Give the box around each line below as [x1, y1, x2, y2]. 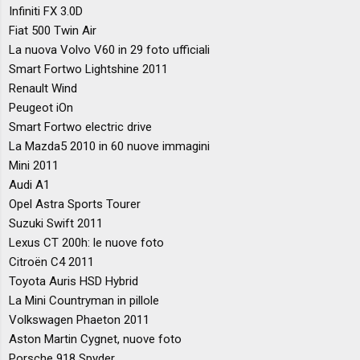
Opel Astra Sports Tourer [9, 196, 141, 211]
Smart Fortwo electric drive [9, 119, 153, 134]
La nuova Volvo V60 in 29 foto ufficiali [9, 42, 211, 57]
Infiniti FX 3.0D [9, 3, 84, 18]
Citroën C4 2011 [9, 254, 95, 269]
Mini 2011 [9, 157, 59, 173]
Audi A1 [9, 177, 51, 192]
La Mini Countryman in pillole [9, 292, 160, 308]
